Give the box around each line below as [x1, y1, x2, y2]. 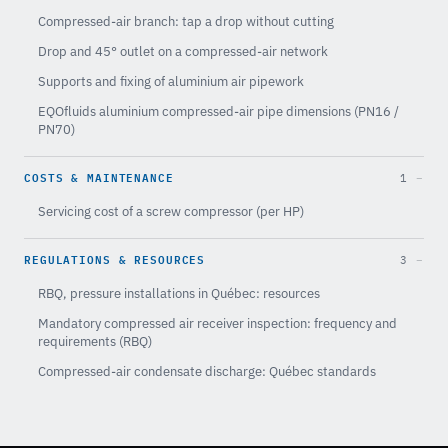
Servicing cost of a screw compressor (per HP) [38, 202, 304, 220]
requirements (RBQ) [38, 332, 152, 350]
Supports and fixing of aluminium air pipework [38, 72, 304, 90]
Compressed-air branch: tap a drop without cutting [38, 12, 334, 30]
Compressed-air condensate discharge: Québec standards [38, 362, 376, 380]
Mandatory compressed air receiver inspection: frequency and [38, 314, 397, 332]
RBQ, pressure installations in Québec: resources [38, 284, 320, 302]
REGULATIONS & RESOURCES [24, 248, 206, 268]
